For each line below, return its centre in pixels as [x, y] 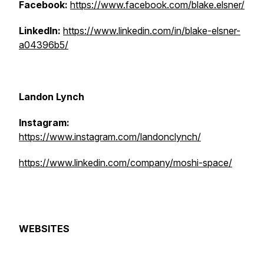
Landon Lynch [52, 97]
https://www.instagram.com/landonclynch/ [110, 137]
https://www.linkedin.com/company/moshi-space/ [126, 163]
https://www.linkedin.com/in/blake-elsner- [152, 31]
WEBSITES [44, 229]
